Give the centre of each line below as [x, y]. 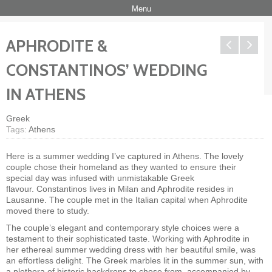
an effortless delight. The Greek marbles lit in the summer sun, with [135, 260]
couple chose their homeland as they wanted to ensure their [121, 167]
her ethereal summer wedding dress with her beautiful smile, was [131, 250]
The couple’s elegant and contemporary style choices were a [123, 228]
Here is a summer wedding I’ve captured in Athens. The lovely [125, 156]
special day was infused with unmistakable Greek [100, 178]
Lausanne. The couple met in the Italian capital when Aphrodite [127, 200]
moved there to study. [48, 211]
